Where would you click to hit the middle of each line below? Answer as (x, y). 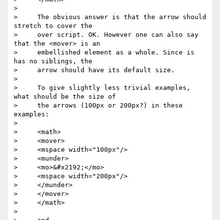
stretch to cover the (53, 26)
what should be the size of (65, 97)
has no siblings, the (53, 61)
